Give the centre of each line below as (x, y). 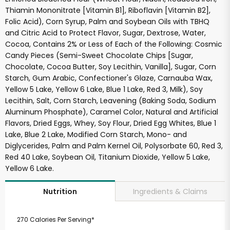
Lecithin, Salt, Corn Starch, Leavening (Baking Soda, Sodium (111, 101)
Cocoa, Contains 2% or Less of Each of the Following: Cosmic (114, 44)
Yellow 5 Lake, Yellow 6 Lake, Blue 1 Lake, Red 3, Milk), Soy (104, 90)
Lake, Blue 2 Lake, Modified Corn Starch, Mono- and (96, 135)
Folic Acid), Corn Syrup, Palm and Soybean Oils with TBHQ (107, 22)
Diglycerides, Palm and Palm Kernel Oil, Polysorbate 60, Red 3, (114, 146)
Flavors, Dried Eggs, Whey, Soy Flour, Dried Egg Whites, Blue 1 (111, 123)
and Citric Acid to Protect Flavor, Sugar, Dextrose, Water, (106, 33)
